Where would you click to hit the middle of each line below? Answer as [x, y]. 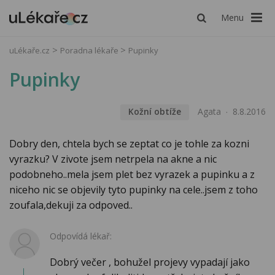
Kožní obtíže [154, 112]
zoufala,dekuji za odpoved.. [71, 205]
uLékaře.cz [29, 50]
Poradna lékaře [90, 50]
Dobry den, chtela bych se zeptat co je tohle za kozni [129, 144]
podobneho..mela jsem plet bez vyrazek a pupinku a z [132, 175]
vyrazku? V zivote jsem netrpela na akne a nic [113, 159]
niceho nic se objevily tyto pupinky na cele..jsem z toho [134, 190]
